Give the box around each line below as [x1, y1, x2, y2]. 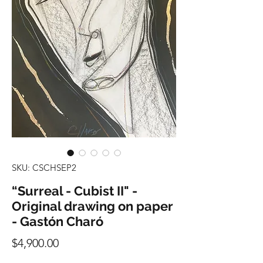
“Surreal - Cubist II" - [12, 183, 137, 199]
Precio [58, 235, 91, 250]
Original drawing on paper [12, 198, 173, 214]
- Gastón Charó [12, 214, 103, 230]
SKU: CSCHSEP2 [12, 162, 76, 174]
